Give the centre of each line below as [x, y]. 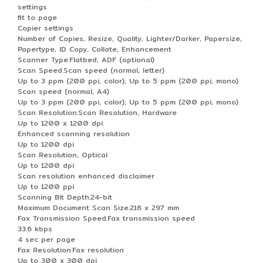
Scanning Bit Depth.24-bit [65, 197]
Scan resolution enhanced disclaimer [86, 176]
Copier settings [45, 28]
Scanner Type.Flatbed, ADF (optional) [86, 59]
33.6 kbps [35, 228]
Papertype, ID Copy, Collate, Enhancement [95, 49]
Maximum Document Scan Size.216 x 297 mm [98, 207]
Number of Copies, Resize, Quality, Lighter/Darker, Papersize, [130, 38]
